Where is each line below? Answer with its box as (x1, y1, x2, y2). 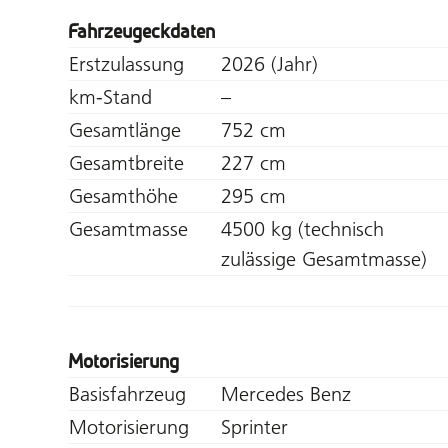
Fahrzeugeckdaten (68, 19, 215, 43)
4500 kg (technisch (221, 216, 384, 241)
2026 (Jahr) (221, 51, 318, 76)
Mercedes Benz (221, 381, 351, 406)
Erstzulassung (69, 51, 184, 76)
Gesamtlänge (69, 117, 181, 142)
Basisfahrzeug (69, 381, 186, 406)
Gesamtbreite (69, 150, 184, 175)
